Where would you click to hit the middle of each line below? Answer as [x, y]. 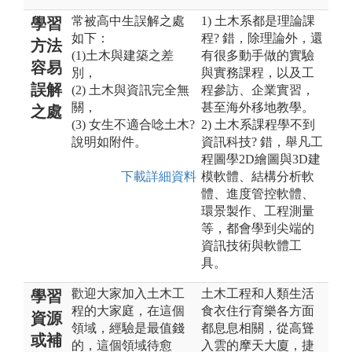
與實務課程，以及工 [258, 72]
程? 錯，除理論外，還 [262, 38]
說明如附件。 [109, 141]
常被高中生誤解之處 [128, 20]
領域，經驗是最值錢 [128, 328]
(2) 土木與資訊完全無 [130, 90]
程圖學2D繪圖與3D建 [261, 159]
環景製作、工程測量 [258, 211]
